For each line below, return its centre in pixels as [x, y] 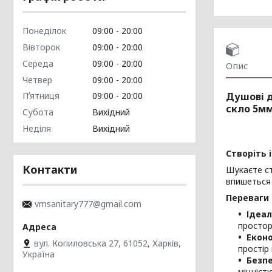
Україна [39, 254]
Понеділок [44, 31]
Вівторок [41, 47]
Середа [38, 63]
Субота [38, 112]
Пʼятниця [41, 96]
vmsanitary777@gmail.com [88, 204]
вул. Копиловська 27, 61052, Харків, [107, 243]
